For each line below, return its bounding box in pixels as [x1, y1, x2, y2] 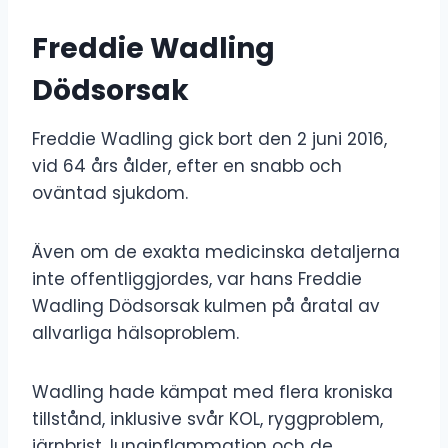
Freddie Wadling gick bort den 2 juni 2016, [32, 126, 387, 151]
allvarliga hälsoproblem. [32, 320, 239, 345]
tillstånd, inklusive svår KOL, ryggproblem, [32, 406, 383, 431]
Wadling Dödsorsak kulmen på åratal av [32, 293, 380, 318]
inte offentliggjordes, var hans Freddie [32, 266, 362, 291]
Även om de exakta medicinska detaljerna [32, 239, 400, 264]
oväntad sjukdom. [32, 180, 188, 205]
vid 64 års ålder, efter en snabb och [32, 153, 342, 178]
